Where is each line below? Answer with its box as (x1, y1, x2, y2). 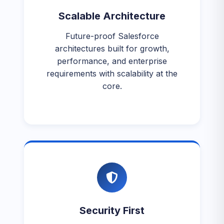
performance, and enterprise (57, 56, 167, 66)
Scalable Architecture (58, 10, 165, 22)
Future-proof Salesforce (65, 31, 159, 41)
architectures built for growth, (54, 43, 169, 53)
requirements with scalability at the (46, 68, 177, 78)
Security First (79, 204, 144, 216)
